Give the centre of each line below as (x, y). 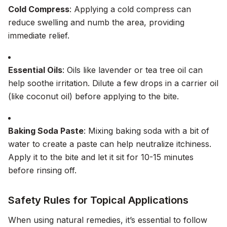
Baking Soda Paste (46, 131)
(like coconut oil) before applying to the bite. (93, 96)
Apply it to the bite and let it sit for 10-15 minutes (101, 157)
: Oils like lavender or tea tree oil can (133, 70)
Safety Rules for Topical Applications (98, 200)
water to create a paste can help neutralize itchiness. (110, 144)
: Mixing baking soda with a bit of (146, 131)
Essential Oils (35, 70)
